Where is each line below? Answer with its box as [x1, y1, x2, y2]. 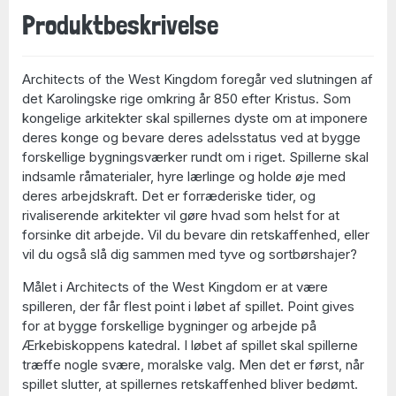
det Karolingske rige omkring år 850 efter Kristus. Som [22, 89, 351, 107]
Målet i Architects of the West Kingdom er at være [22, 278, 328, 295]
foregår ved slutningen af [217, 70, 373, 88]
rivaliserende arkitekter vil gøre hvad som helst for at [22, 206, 339, 224]
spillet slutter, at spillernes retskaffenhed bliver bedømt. [22, 375, 358, 392]
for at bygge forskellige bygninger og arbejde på [22, 316, 316, 334]
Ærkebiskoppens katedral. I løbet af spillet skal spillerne [22, 336, 358, 354]
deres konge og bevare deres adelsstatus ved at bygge [22, 128, 361, 146]
